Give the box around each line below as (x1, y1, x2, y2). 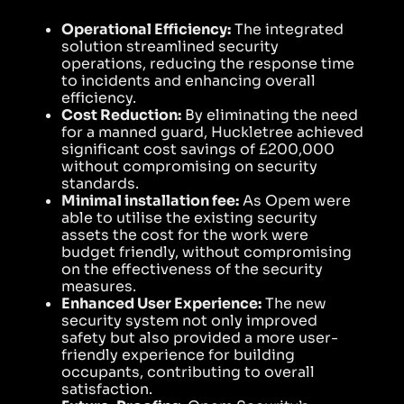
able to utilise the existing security (61, 208, 317, 228)
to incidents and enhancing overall (61, 71, 316, 91)
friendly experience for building (61, 345, 295, 365)
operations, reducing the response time (61, 54, 354, 74)
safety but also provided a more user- (61, 328, 338, 348)
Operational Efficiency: (61, 20, 231, 40)
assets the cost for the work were (61, 225, 308, 245)
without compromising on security (61, 157, 317, 177)
